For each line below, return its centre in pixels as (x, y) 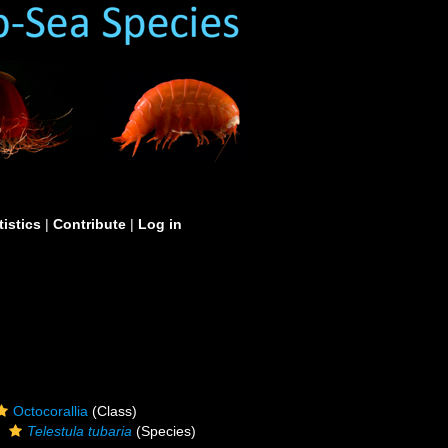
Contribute (89, 224)
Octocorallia (51, 411)
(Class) (113, 411)
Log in (160, 224)
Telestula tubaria (80, 431)
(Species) (164, 431)
